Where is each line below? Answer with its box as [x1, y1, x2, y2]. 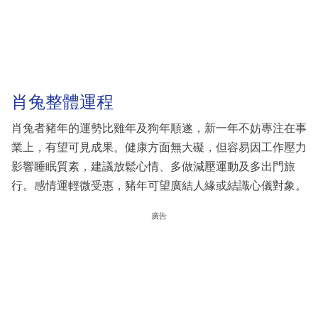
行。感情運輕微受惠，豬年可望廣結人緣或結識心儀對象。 [11, 180, 307, 192]
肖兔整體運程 [11, 92, 114, 111]
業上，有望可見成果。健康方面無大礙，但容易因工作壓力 [11, 141, 307, 154]
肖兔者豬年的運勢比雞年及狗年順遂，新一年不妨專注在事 [11, 122, 307, 135]
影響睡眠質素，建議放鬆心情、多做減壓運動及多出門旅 [11, 160, 295, 173]
